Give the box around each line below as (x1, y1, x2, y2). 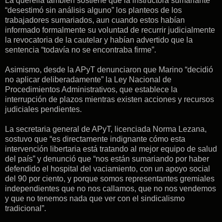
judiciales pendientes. (5, 105, 82, 113)
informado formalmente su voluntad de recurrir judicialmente (5, 25, 215, 34)
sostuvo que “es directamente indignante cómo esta (5, 134, 185, 143)
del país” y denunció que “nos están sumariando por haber (5, 154, 209, 163)
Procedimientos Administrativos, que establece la (5, 85, 177, 94)
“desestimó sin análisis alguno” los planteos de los (5, 5, 182, 14)
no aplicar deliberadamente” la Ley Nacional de (5, 75, 171, 84)
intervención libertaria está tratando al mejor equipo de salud (5, 144, 217, 153)
